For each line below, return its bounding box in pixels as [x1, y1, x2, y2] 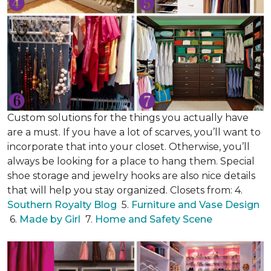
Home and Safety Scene [95, 214, 215, 225]
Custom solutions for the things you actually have [7, 112, 249, 123]
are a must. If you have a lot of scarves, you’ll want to [7, 126, 261, 138]
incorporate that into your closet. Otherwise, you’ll [7, 141, 250, 152]
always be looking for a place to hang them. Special [7, 155, 255, 167]
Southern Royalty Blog [7, 199, 117, 211]
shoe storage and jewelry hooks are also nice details [7, 170, 255, 181]
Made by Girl [19, 214, 83, 225]
